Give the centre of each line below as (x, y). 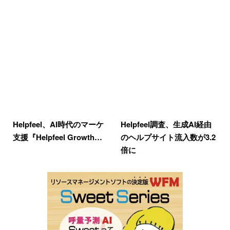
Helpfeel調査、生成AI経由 (166, 124)
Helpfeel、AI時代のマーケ (58, 124)
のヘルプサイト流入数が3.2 (168, 137)
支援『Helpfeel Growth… (57, 137)
